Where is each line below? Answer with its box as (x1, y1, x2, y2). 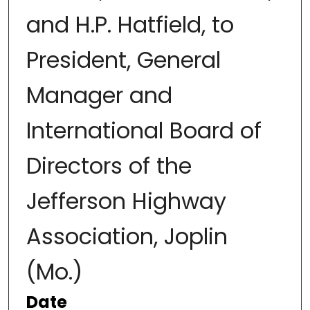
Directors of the (26, 150, 192, 182)
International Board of (26, 115, 262, 147)
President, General (26, 44, 221, 76)
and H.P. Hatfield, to (26, 9, 234, 41)
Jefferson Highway (26, 185, 226, 217)
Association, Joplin (26, 221, 228, 253)
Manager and (26, 80, 172, 111)
